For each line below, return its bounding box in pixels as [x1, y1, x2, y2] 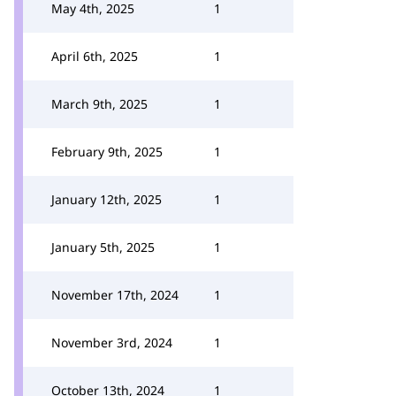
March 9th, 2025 [51, 95, 148, 112]
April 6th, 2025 [51, 48, 138, 65]
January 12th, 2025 [51, 191, 162, 208]
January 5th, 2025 [51, 239, 155, 255]
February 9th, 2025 [51, 143, 163, 160]
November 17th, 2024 [51, 286, 179, 303]
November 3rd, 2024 [51, 334, 172, 351]
